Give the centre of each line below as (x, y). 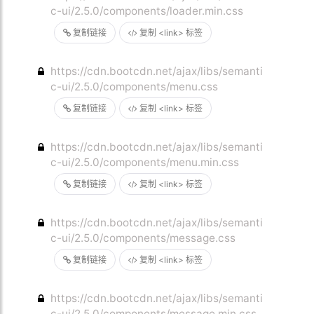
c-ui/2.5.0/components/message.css (143, 238)
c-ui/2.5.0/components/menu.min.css (145, 162)
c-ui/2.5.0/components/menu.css (135, 87)
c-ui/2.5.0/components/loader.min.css (147, 11)
